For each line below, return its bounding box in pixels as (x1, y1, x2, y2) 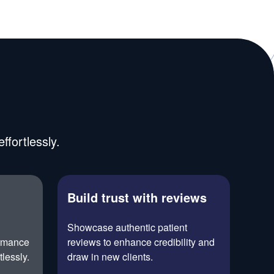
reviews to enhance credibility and (67, 235, 215, 249)
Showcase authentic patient (67, 220, 187, 234)
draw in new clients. (67, 250, 153, 264)
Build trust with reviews (67, 188, 207, 206)
